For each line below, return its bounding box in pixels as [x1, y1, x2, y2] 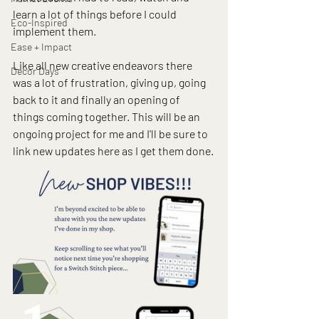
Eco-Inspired [11, 16, 68, 28]
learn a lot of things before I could [13, 6, 179, 21]
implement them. [13, 23, 96, 38]
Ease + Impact [11, 40, 72, 53]
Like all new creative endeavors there [13, 58, 194, 72]
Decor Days [11, 64, 59, 77]
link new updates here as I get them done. [13, 143, 214, 157]
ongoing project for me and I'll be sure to [13, 126, 210, 140]
